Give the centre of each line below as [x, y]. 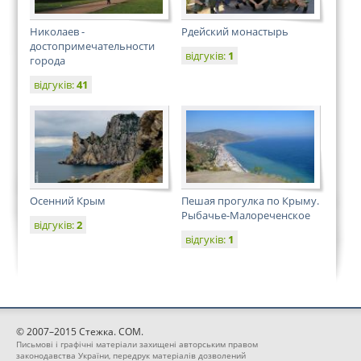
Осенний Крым [68, 201]
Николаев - [57, 31]
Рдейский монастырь [235, 31]
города [48, 60]
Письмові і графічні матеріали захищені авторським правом [137, 344]
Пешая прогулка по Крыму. [250, 201]
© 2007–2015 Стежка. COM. [80, 332]
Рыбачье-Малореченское [246, 215]
